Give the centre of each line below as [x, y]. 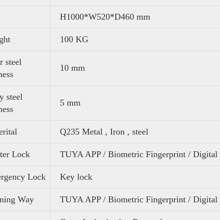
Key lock [76, 177]
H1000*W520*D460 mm [105, 16]
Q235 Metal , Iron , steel [104, 131]
